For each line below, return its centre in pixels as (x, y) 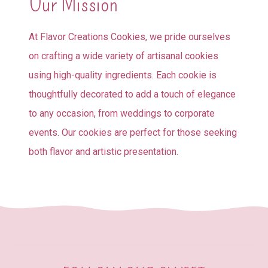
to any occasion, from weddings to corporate (122, 114)
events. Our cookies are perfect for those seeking (133, 133)
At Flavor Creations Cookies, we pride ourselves (130, 37)
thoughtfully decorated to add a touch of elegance (132, 95)
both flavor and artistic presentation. (103, 152)
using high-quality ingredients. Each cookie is (123, 75)
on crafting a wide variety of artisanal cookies (124, 56)
